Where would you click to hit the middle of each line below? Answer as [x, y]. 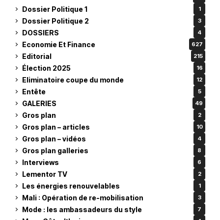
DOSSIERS [41, 32]
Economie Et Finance [59, 44]
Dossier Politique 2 [55, 21]
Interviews [41, 162]
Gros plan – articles [56, 127]
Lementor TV [45, 174]
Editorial [37, 56]
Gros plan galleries [55, 150]
